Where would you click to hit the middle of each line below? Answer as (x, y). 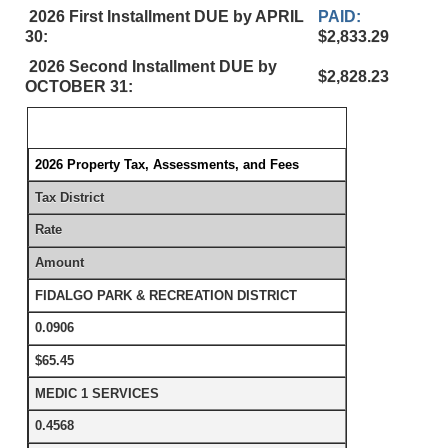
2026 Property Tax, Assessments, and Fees (167, 164)
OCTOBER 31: (79, 86)
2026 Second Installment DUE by (151, 66)
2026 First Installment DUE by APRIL (164, 16)
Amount (60, 262)
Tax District (70, 197)
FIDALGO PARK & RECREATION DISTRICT (166, 295)
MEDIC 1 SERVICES (97, 393)
